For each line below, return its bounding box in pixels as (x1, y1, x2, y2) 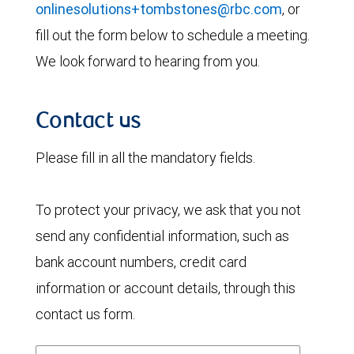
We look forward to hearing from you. (36, 52, 260, 70)
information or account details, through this (36, 279, 296, 297)
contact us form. (36, 305, 135, 323)
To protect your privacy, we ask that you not (36, 201, 301, 219)
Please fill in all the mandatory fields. (36, 149, 255, 167)
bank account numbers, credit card (36, 253, 247, 271)
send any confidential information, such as (36, 227, 289, 245)
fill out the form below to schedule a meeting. (36, 26, 310, 44)
